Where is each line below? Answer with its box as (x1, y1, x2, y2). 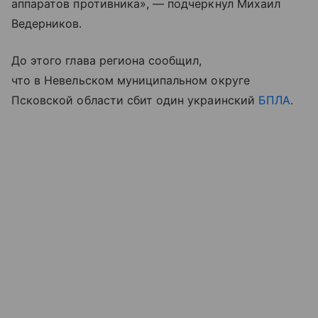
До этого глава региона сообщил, (11, 53, 202, 67)
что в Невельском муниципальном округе (11, 72, 250, 87)
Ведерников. (11, 16, 82, 31)
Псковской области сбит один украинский (11, 92, 258, 107)
